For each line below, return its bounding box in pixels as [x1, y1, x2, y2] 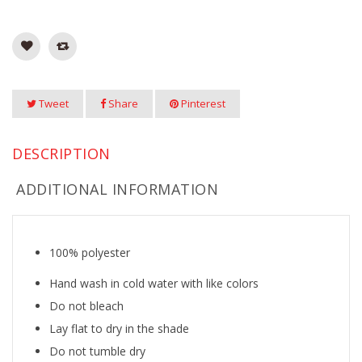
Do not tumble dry [49, 343, 145, 359]
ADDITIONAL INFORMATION [16, 179, 218, 199]
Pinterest [179, 96, 225, 111]
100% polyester [49, 245, 130, 260]
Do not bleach [49, 298, 124, 314]
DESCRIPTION [12, 144, 111, 163]
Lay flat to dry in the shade [49, 321, 189, 336]
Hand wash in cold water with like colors [49, 276, 259, 291]
